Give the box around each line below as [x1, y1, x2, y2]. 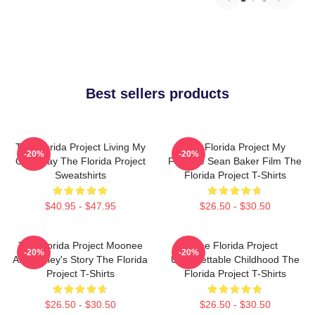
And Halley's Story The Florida [13, 254, 148, 265]
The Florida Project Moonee [18, 240, 143, 251]
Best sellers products [86, 86, 229, 101]
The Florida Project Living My [15, 141, 146, 153]
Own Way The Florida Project [15, 155, 146, 167]
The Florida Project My [184, 141, 285, 153]
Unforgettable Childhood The [170, 254, 300, 265]
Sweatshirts [54, 169, 106, 181]
